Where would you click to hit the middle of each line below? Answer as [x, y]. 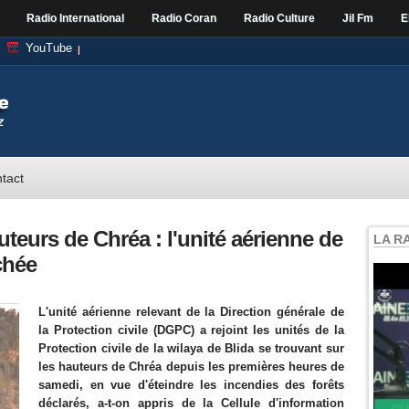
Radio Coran [184, 18]
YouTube [49, 48]
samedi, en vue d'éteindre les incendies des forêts [191, 385]
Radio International [75, 18]
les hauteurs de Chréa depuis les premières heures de [191, 367]
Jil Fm [358, 18]
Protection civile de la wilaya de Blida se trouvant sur [191, 348]
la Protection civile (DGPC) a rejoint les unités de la [191, 330]
